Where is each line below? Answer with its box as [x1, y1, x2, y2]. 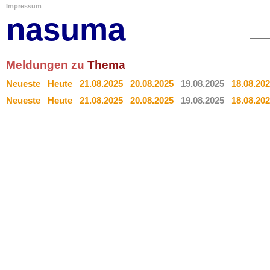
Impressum [6, 2, 42, 10]
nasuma [6, 11, 125, 47]
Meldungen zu [6, 58, 87, 71]
